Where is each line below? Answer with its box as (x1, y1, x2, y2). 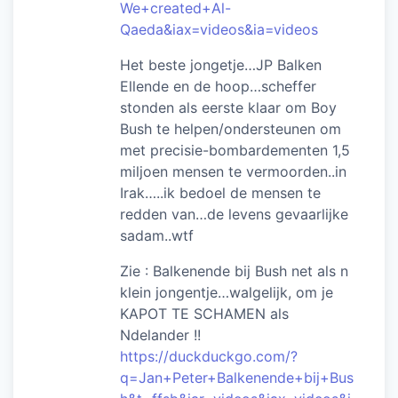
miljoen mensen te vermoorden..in (120, 162, 346, 180)
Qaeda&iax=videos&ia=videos (120, 20, 318, 38)
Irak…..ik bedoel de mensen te (120, 183, 321, 202)
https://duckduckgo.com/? (120, 346, 298, 365)
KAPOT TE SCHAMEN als (120, 304, 289, 322)
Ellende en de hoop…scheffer (120, 76, 316, 95)
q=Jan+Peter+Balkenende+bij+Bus (120, 368, 354, 386)
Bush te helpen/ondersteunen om (120, 119, 341, 138)
